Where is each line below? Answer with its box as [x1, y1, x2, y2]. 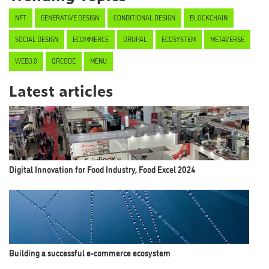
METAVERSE [210, 34, 244, 44]
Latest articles [9, 79, 113, 101]
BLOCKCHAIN [190, 13, 228, 22]
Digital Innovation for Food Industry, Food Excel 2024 [9, 163, 196, 175]
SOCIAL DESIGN [15, 34, 58, 44]
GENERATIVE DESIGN [41, 13, 99, 22]
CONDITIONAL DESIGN [113, 13, 175, 22]
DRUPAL [123, 34, 147, 44]
